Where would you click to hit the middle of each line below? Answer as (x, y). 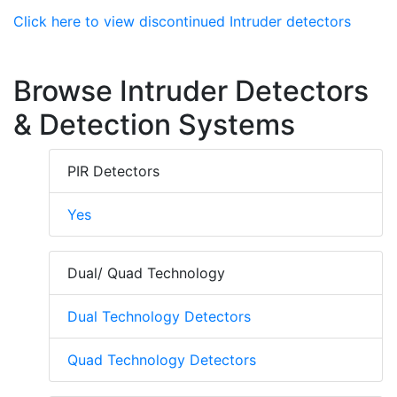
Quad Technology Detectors (162, 360)
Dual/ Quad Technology (146, 273)
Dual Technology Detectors (159, 317)
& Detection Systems (154, 125)
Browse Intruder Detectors (191, 91)
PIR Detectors (113, 171)
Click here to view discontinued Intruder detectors (182, 22)
